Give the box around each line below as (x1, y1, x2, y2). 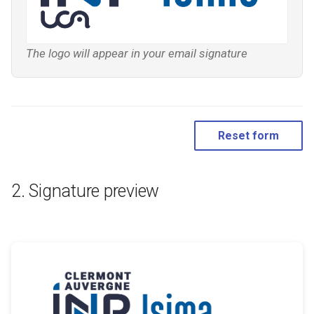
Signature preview (29, 181, 159, 202)
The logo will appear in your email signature (26, 46, 247, 61)
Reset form (218, 129, 279, 143)
